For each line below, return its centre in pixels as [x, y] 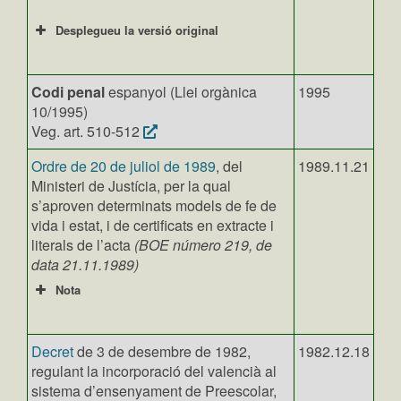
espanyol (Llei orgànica [181, 92]
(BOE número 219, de [203, 245]
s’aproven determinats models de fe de [154, 205]
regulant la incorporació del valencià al [154, 371]
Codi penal [68, 92]
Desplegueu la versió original [137, 30]
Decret [52, 351]
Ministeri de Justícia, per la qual [131, 186]
